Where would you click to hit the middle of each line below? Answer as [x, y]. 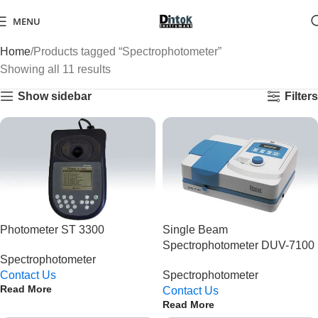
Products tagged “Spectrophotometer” [127, 51]
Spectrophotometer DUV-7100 [238, 246]
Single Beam [195, 230]
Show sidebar [54, 96]
